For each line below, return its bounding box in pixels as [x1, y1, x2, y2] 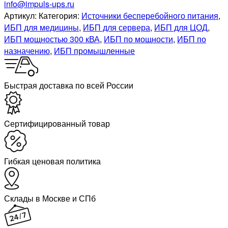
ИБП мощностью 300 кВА [4, 33, 100, 45]
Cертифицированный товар [4, 118, 110, 130]
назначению [4, 45, 50, 57]
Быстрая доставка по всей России [4, 79, 133, 92]
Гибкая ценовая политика [4, 155, 101, 167]
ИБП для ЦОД [154, 21, 208, 34]
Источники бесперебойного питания [81, 10, 218, 22]
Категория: [39, 10, 81, 22]
